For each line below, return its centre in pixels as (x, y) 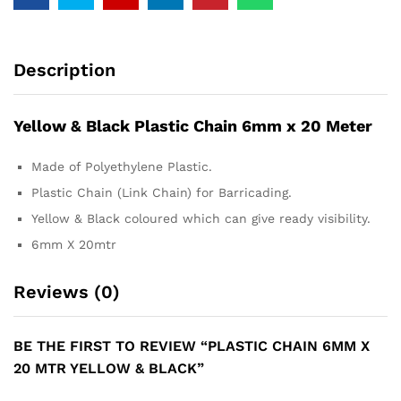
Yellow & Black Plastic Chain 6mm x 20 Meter (193, 125)
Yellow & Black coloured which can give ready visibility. (201, 218)
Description (64, 69)
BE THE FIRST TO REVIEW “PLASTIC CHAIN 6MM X (192, 346)
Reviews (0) (67, 291)
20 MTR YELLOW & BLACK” (109, 368)
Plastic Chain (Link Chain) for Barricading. (162, 192)
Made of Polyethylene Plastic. (122, 166)
